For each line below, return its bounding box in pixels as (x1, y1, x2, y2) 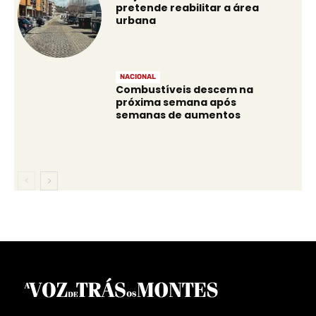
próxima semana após (116, 95, 237, 110)
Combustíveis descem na (116, 83, 254, 97)
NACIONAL (120, 73, 157, 82)
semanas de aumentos (116, 108, 241, 123)
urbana (116, 13, 157, 28)
